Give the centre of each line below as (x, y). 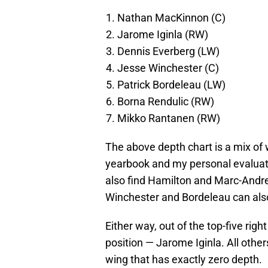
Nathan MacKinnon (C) (171, 18)
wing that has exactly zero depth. (184, 260)
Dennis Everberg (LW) (168, 51)
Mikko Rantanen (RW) (169, 118)
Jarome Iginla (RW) (163, 35)
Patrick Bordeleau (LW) (171, 85)
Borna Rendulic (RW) (166, 102)
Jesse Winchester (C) (168, 68)
